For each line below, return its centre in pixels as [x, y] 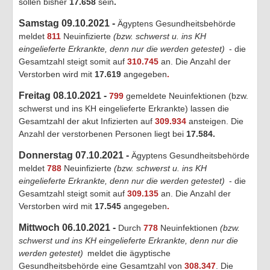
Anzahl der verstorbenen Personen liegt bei [102, 133]
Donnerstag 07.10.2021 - [75, 155]
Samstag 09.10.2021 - [68, 23]
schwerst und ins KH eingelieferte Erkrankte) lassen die [124, 108]
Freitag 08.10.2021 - [64, 95]
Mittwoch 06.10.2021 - [68, 227]
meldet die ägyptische [128, 253]
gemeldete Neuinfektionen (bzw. [186, 96]
